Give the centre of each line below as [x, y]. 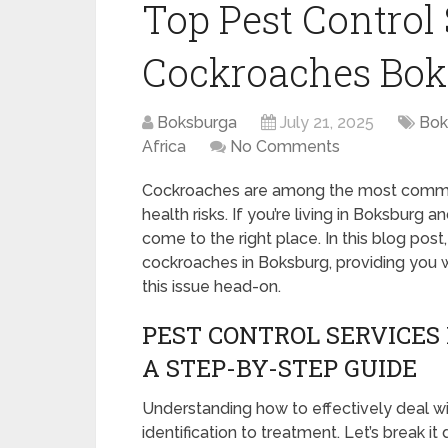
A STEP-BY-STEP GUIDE [279, 368]
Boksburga [197, 122]
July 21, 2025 [327, 122]
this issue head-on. [211, 286]
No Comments [285, 146]
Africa [164, 146]
